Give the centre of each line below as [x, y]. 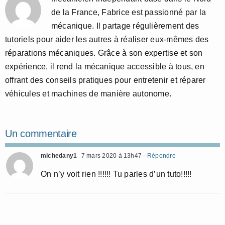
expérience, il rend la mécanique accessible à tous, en [105, 66]
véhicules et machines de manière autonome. [88, 93]
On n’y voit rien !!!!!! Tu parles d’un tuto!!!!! [116, 174]
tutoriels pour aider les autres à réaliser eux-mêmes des [107, 39]
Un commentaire [41, 133]
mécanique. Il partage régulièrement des [125, 26]
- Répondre [159, 155]
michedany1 [59, 155]
